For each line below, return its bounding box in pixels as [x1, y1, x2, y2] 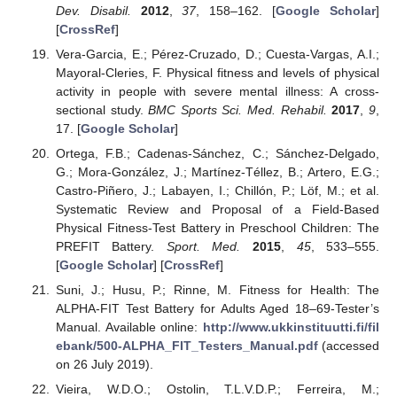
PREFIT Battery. [55, 238, 167, 253]
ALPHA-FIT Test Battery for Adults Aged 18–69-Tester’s [55, 301, 379, 315]
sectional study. [55, 102, 149, 117]
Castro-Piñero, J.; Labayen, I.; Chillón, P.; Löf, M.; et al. [55, 183, 379, 198]
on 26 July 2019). [55, 357, 153, 371]
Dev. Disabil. [55, 3, 131, 18]
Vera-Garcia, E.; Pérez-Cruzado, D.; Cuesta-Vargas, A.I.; [55, 46, 379, 61]
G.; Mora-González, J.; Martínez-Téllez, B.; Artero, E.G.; [55, 164, 379, 179]
